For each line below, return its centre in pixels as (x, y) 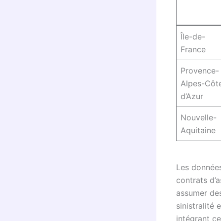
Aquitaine (198, 130)
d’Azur (192, 96)
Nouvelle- (199, 117)
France (193, 49)
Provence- (200, 70)
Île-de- (193, 36)
